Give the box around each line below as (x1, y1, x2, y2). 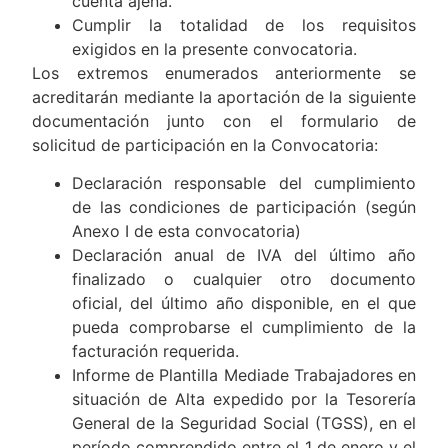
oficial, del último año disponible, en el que (72, 293, 416, 314)
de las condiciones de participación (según (72, 197, 416, 218)
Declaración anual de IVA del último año (72, 245, 416, 266)
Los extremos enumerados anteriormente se (32, 62, 416, 83)
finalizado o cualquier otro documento (72, 269, 416, 290)
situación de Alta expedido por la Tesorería (72, 389, 416, 410)
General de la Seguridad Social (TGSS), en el (72, 413, 416, 434)
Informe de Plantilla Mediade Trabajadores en (72, 365, 416, 386)
